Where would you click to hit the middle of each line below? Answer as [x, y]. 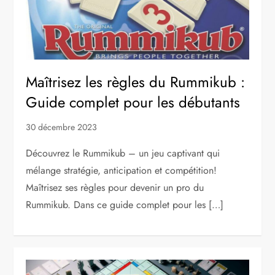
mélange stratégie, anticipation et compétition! [122, 171]
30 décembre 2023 [62, 127]
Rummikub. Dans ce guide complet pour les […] [125, 205]
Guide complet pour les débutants [133, 103]
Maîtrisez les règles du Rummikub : [136, 82]
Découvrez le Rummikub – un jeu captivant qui [123, 153]
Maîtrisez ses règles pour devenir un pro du [115, 188]
